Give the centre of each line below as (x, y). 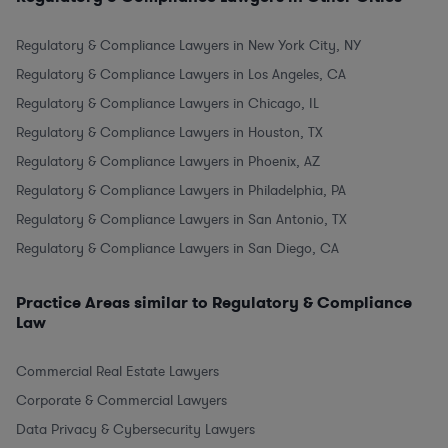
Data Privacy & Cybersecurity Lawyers (135, 429)
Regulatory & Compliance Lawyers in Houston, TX (169, 132)
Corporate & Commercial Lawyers (121, 400)
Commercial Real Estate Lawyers (117, 371)
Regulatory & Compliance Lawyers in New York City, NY (188, 45)
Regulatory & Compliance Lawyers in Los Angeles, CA (181, 74)
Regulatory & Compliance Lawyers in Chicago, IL (167, 103)
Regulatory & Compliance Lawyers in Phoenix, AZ (168, 161)
